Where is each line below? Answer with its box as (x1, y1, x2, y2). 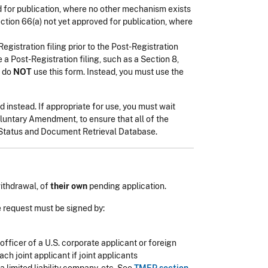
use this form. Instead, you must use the (32, 67, 184, 77)
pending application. (87, 181, 166, 191)
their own (50, 181, 87, 191)
